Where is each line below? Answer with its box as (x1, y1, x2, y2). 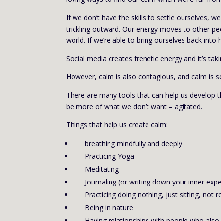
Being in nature (85, 203, 134, 213)
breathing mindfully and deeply (85, 139, 183, 148)
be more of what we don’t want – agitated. (66, 102, 203, 111)
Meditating (85, 164, 119, 174)
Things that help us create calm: (66, 120, 168, 130)
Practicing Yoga (85, 151, 135, 161)
